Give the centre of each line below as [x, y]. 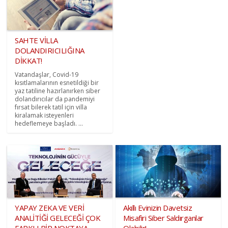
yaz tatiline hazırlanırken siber [58, 91]
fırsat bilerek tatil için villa [51, 107]
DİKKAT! [28, 60]
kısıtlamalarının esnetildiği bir [57, 82]
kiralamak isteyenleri [45, 115]
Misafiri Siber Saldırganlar [163, 218]
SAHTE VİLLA [36, 40]
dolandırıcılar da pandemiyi [55, 99]
